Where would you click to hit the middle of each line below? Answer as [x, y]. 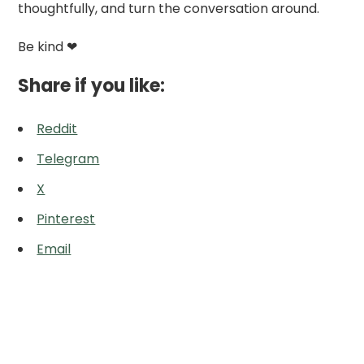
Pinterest [66, 219]
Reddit [57, 128]
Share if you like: [92, 85]
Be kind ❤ [48, 46]
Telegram [68, 158]
